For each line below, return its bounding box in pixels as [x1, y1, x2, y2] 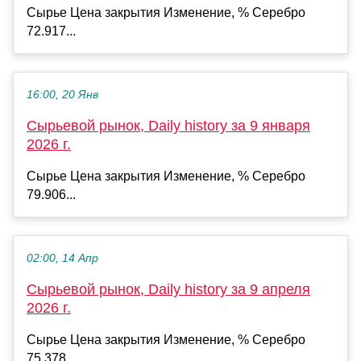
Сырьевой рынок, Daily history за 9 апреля [27, 280, 310, 297]
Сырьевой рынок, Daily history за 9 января [27, 117, 310, 134]
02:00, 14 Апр [27, 251, 98, 264]
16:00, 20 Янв [27, 88, 98, 101]
